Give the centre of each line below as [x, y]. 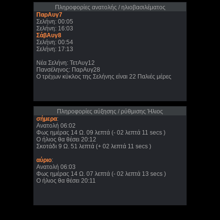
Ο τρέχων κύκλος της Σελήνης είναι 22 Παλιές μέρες [104, 77]
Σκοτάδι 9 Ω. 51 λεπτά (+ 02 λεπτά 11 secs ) [94, 146]
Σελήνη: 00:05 [55, 22]
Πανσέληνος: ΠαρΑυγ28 [68, 70]
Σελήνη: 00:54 [55, 42]
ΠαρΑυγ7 [49, 15]
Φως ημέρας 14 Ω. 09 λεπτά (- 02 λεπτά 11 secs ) [101, 133]
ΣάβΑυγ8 [49, 35]
